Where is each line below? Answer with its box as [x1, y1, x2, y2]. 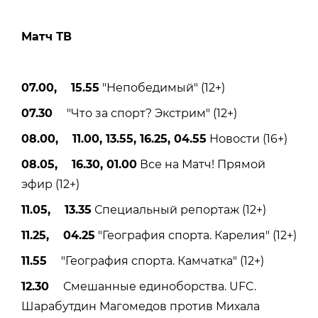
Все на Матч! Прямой [137, 157, 265, 171]
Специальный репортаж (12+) [92, 202, 266, 216]
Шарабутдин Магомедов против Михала [21, 299, 260, 313]
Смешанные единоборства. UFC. [49, 279, 256, 293]
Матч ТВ [21, 29, 72, 43]
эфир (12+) [21, 177, 79, 191]
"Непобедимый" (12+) [99, 80, 225, 94]
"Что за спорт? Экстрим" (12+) [53, 106, 237, 120]
